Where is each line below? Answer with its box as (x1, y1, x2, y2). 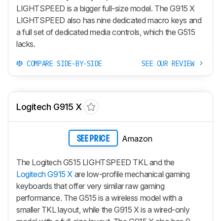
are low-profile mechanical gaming (73, 169, 190, 179)
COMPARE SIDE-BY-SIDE (23, 59, 102, 69)
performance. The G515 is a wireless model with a (16, 192, 183, 203)
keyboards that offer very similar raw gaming (16, 181, 165, 191)
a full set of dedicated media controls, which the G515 (16, 27, 195, 37)
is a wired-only (139, 204, 190, 215)
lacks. (16, 39, 36, 49)
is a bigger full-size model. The (65, 3, 170, 14)
